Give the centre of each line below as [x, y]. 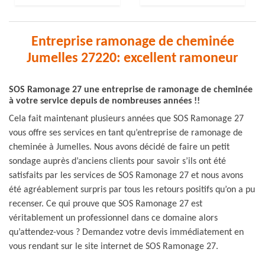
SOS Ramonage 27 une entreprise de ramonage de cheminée [131, 90]
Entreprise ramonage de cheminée [132, 42]
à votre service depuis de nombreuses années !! [104, 101]
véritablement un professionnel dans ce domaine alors [113, 218]
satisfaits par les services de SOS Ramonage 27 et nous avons [126, 176]
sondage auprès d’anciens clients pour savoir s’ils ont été [117, 161]
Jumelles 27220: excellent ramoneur [132, 59]
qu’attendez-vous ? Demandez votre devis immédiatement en [126, 232]
